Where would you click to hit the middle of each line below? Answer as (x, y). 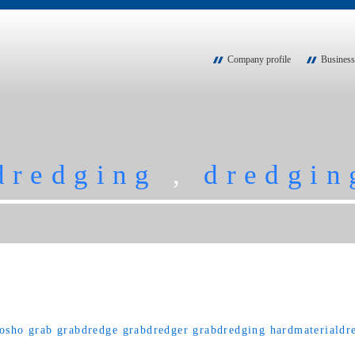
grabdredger (155, 330)
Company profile (259, 59)
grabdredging (229, 330)
